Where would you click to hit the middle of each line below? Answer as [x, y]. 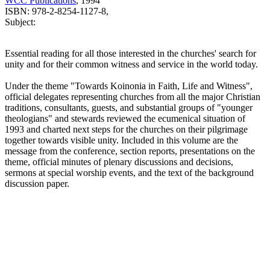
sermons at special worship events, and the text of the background [129, 172]
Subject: [20, 22]
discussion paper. [37, 183]
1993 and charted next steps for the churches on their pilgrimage [126, 129]
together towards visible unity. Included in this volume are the [121, 140]
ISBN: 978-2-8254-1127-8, [57, 11]
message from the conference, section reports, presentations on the [130, 151]
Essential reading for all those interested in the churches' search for [130, 53]
